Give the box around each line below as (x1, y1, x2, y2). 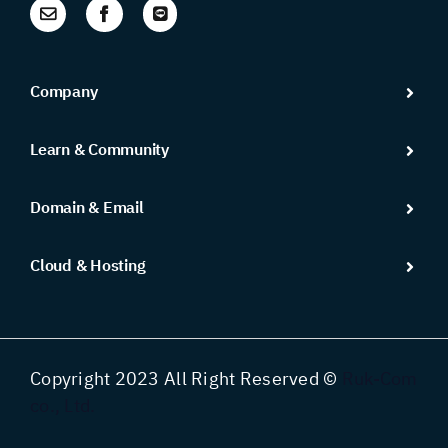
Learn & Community (29, 136, 169, 164)
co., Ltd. (29, 391, 96, 422)
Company (29, 78, 98, 106)
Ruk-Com (341, 364, 418, 395)
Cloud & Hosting (29, 252, 146, 280)
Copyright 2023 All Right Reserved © (29, 364, 342, 395)
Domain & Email (29, 194, 144, 222)
